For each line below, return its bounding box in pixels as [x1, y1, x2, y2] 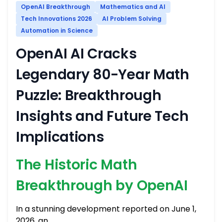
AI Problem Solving [102, 14, 162, 23]
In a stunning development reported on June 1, [16, 203, 196, 215]
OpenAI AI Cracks [16, 44, 137, 63]
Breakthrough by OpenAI [16, 176, 188, 195]
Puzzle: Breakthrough [16, 86, 162, 105]
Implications [16, 127, 104, 147]
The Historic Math [16, 155, 137, 174]
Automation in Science [21, 26, 93, 35]
